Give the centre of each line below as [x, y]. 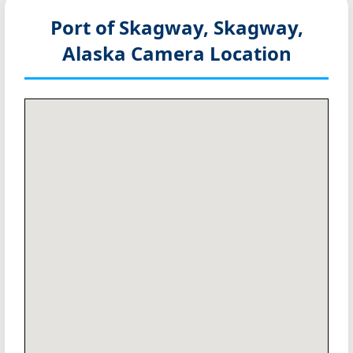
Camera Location [211, 54]
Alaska [96, 54]
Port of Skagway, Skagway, [176, 28]
